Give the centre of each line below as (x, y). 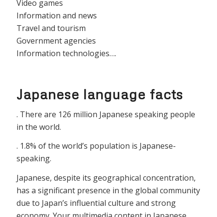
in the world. (39, 127)
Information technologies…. (66, 54)
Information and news (56, 16)
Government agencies (56, 41)
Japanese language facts (100, 94)
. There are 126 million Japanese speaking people (106, 114)
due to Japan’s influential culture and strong (96, 203)
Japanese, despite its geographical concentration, (106, 178)
